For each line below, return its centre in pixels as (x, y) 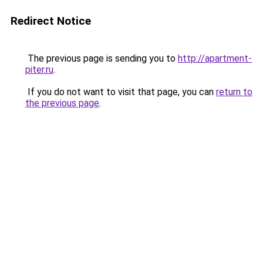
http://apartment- (215, 58)
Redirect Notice (51, 21)
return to (234, 92)
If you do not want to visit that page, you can (121, 92)
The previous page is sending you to (102, 58)
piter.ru (39, 70)
